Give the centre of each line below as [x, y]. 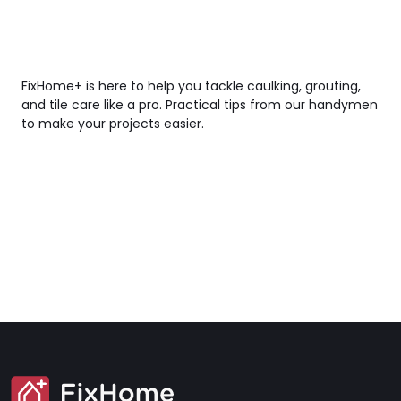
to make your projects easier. [113, 123]
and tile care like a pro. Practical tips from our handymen [200, 104]
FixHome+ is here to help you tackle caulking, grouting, [191, 85]
